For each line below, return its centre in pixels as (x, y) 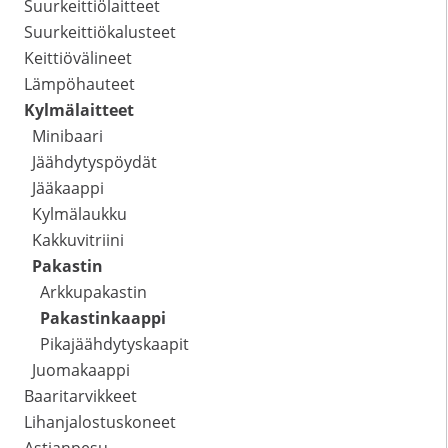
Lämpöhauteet (79, 84)
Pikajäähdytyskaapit (114, 344)
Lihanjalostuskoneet (100, 422)
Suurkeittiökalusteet (100, 32)
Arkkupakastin (93, 292)
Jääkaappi (68, 188)
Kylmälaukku (79, 214)
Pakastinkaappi (103, 318)
